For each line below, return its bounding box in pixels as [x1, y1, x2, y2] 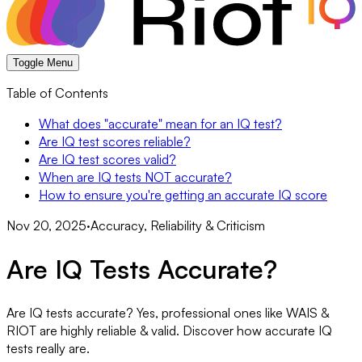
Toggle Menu [13, 57, 73, 69]
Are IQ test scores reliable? [39, 133, 191, 150]
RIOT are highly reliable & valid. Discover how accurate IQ [6, 322, 332, 339]
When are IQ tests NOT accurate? [39, 169, 232, 186]
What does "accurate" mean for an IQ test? [39, 116, 282, 133]
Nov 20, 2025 [6, 217, 86, 234]
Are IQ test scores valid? [39, 151, 176, 168]
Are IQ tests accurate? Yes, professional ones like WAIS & [6, 305, 329, 322]
